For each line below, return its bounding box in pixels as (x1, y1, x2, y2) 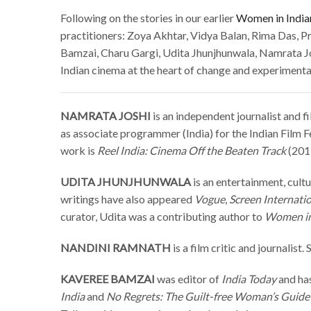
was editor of (155, 272, 221, 286)
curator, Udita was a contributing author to (60, 210, 264, 224)
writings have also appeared (60, 192, 194, 206)
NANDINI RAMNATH (60, 241, 171, 255)
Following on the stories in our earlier (60, 11, 236, 25)
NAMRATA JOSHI (60, 109, 151, 123)
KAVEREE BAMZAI (60, 272, 155, 286)
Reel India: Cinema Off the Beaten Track (97, 144, 286, 158)
